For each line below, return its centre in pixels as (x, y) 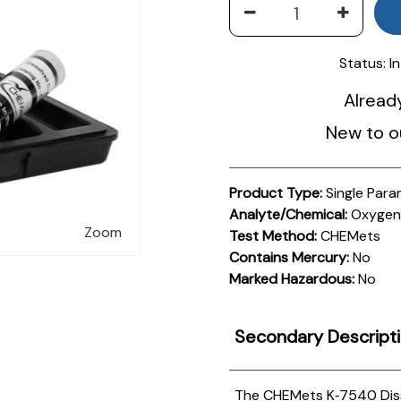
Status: (362, 63)
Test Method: (273, 235)
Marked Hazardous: (292, 278)
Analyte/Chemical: (289, 214)
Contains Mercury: (290, 257)
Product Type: (276, 192)
